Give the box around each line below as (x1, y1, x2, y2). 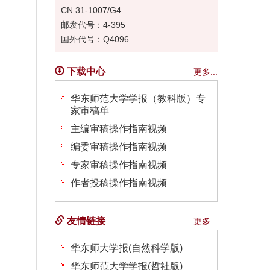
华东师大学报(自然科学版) (71, 242, 183, 253)
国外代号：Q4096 (61, 34, 129, 44)
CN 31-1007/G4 (61, 5, 121, 15)
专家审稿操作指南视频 (71, 159, 167, 170)
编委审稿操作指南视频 (71, 141, 167, 152)
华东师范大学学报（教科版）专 (71, 93, 206, 104)
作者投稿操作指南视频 (71, 177, 167, 188)
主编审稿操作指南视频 (71, 123, 167, 134)
